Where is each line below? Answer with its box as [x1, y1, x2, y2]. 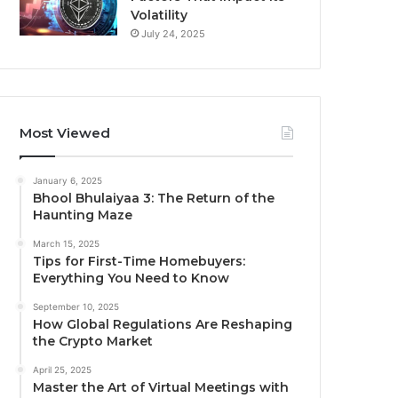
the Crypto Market [33, 333, 154, 350]
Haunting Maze [33, 207, 133, 224]
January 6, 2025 [33, 175, 103, 187]
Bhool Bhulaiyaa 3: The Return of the [33, 190, 275, 207]
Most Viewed [20, 124, 111, 142]
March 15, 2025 [33, 238, 100, 250]
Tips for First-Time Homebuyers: [33, 253, 246, 270]
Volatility [131, 7, 188, 24]
